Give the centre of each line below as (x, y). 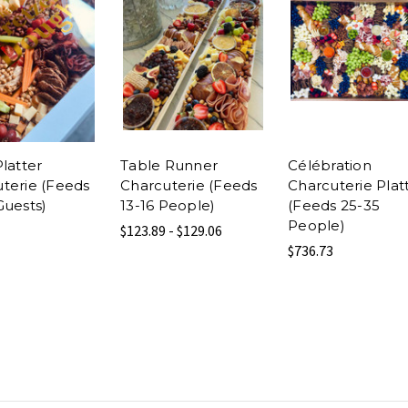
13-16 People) (168, 205)
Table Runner (169, 165)
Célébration (330, 165)
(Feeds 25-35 (334, 205)
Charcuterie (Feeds (189, 185)
